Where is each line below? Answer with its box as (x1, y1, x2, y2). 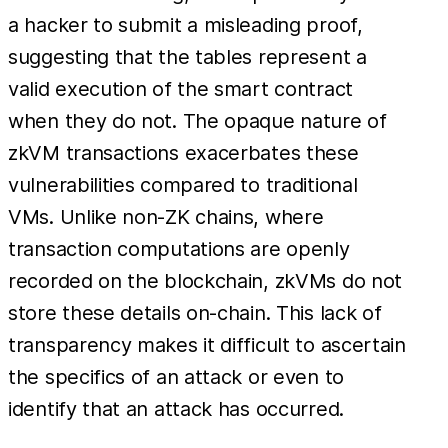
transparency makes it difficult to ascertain (8, 333, 406, 358)
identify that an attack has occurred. (8, 397, 344, 422)
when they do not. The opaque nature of (8, 109, 387, 134)
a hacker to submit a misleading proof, (8, 13, 363, 38)
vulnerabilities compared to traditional (8, 173, 358, 198)
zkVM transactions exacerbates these (8, 141, 359, 166)
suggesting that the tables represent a (8, 45, 367, 70)
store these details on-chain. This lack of (8, 301, 382, 326)
